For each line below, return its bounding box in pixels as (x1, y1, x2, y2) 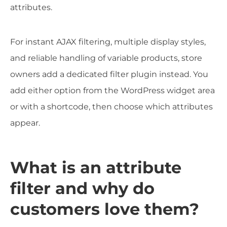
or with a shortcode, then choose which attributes (10, 101, 213, 111)
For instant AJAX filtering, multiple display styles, (10, 36, 206, 47)
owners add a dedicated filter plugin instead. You (10, 69, 208, 79)
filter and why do (10, 178, 155, 199)
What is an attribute (10, 158, 181, 178)
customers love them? (10, 199, 199, 219)
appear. (10, 118, 40, 128)
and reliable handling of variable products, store (10, 53, 202, 63)
